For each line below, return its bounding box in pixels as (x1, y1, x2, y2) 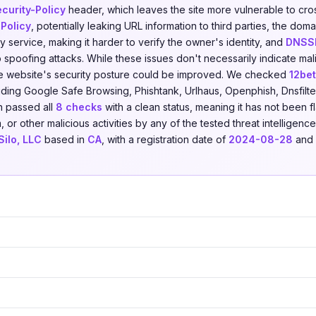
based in (42, 133, 87, 145)
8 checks (56, 101, 102, 113)
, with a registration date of (102, 133, 229, 145)
